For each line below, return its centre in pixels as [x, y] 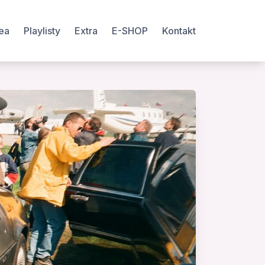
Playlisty [42, 30]
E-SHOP [130, 30]
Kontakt [179, 30]
